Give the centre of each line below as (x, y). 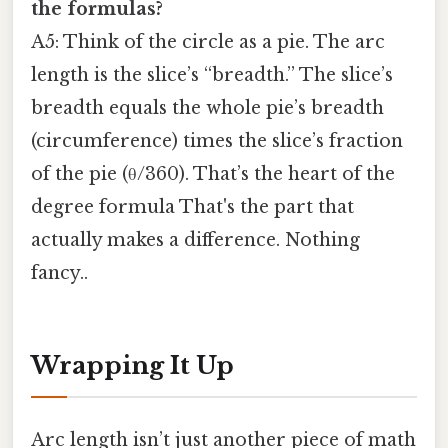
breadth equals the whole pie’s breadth (207, 108)
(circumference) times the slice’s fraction (217, 141)
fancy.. (59, 273)
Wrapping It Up (132, 366)
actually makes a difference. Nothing (195, 240)
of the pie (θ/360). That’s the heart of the (213, 174)
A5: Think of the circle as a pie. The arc (208, 42)
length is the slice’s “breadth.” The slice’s (212, 75)
